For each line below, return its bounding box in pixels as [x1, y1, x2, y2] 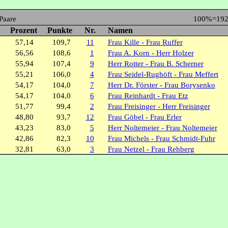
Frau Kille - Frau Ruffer [107, 38, 183, 46]
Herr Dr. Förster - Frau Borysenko [107, 81, 215, 89]
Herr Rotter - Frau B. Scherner [107, 60, 204, 68]
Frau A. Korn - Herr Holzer [107, 49, 194, 57]
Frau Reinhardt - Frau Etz [107, 92, 188, 100]
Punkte [47, 26, 74, 35]
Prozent [10, 26, 37, 35]
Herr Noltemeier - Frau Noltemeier [107, 124, 217, 132]
